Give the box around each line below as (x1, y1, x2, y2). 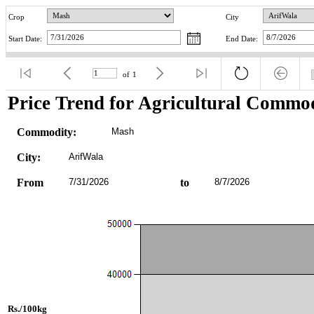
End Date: (226, 35, 258, 43)
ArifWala (68, 151, 103, 162)
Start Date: (8, 35, 42, 43)
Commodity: (16, 125, 76, 138)
